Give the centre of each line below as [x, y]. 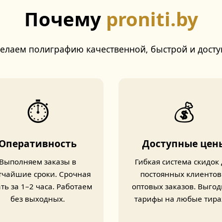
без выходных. [38, 199]
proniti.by [152, 19]
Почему [65, 19]
